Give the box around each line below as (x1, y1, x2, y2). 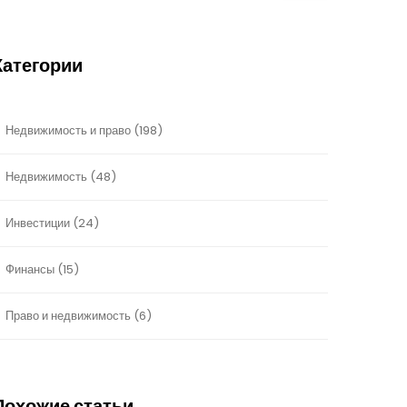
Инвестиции (3, 214, 73, 232)
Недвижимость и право (3, 122, 134, 139)
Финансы (3, 261, 57, 278)
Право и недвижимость (3, 307, 134, 324)
